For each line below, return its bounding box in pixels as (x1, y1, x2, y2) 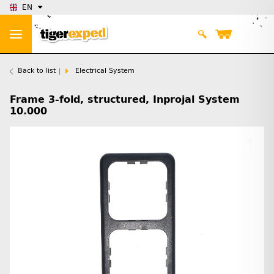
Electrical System (75, 67, 135, 75)
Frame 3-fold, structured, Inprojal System (10, 94, 240, 106)
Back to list (18, 67, 56, 75)
